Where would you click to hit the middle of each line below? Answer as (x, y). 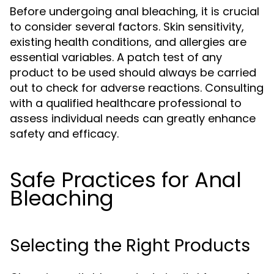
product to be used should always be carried (133, 72)
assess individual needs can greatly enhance (133, 118)
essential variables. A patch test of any (116, 57)
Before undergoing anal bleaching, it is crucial (135, 11)
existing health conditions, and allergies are (128, 42)
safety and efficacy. (64, 134)
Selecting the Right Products (130, 246)
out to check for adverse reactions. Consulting (137, 88)
